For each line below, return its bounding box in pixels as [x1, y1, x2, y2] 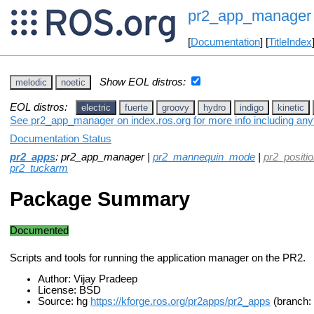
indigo [240, 102, 264, 113]
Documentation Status [10, 132, 111, 144]
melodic [15, 76, 47, 88]
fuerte [125, 102, 148, 113]
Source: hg [38, 296, 90, 308]
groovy [162, 102, 189, 113]
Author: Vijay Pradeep [38, 273, 137, 285]
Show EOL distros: [100, 76, 186, 88]
